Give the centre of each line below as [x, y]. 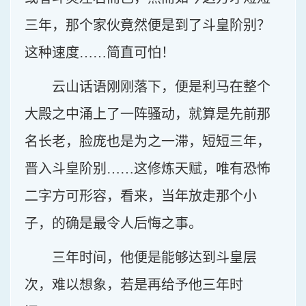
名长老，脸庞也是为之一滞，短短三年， [148, 141]
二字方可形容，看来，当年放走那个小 [141, 196]
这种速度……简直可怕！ [100, 53]
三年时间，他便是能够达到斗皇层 [154, 258]
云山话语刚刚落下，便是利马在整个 [161, 87]
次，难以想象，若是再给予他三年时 [134, 285]
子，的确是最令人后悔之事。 [113, 223]
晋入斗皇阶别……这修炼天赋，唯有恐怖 [148, 169]
